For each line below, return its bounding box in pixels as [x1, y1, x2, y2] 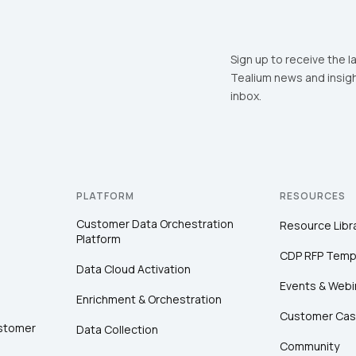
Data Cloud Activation [76, 261, 191, 277]
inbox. [230, 88, 261, 104]
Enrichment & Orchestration [76, 292, 222, 308]
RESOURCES [280, 189, 346, 203]
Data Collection [76, 322, 158, 338]
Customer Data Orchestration [76, 216, 234, 232]
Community [280, 339, 339, 354]
